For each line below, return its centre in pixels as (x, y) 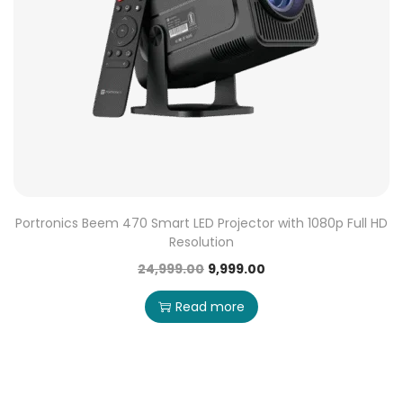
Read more (210, 307)
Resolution (201, 242)
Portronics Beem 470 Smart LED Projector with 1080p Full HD (201, 223)
